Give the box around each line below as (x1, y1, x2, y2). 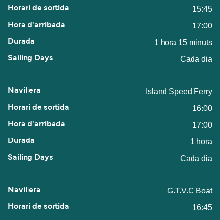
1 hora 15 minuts (154, 38, 212, 47)
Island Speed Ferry (146, 87, 212, 96)
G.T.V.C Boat (167, 186, 212, 195)
